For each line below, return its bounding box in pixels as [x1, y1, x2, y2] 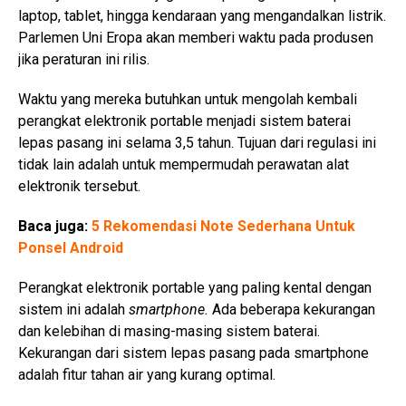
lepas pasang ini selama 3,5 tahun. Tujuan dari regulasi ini [18, 133, 376, 151]
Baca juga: [18, 217, 92, 235]
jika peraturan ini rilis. [18, 50, 150, 68]
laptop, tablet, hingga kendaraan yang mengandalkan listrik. [18, 6, 386, 24]
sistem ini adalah [18, 300, 129, 318]
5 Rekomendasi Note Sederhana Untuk [92, 217, 355, 235]
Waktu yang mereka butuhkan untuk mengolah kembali [18, 90, 357, 108]
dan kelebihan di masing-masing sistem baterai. [18, 322, 320, 340]
